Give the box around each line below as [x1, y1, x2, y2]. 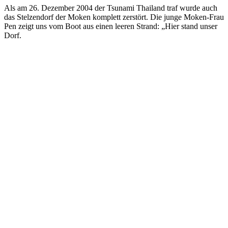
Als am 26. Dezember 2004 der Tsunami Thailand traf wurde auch [4, 3, 217, 12]
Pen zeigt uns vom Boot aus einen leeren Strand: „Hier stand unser [4, 21, 217, 31]
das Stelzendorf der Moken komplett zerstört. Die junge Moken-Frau [4, 12, 224, 21]
